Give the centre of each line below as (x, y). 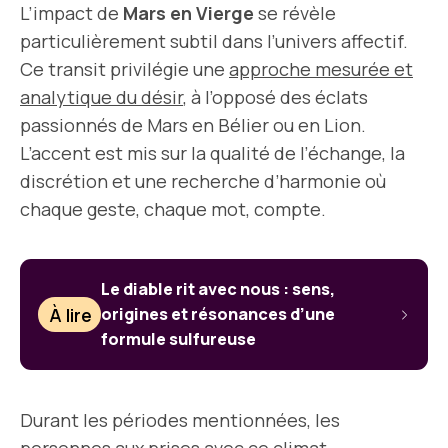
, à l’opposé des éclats (275, 97)
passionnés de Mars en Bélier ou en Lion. (193, 125)
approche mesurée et (321, 69)
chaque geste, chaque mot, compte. (173, 209)
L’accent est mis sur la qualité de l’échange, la (212, 153)
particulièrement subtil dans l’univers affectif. (214, 41)
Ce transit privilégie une (124, 69)
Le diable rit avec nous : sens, (218, 289)
